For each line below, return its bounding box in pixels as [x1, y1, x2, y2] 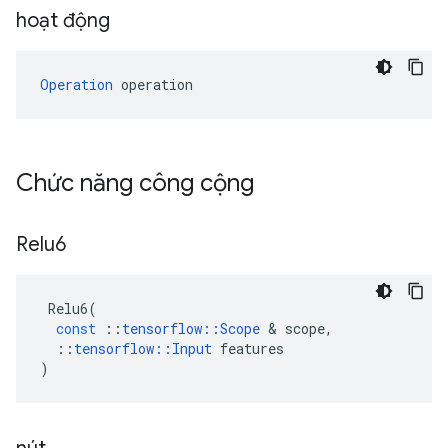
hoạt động [16, 8, 115, 33]
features [220, 339, 284, 358]
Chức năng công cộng [16, 168, 260, 198]
